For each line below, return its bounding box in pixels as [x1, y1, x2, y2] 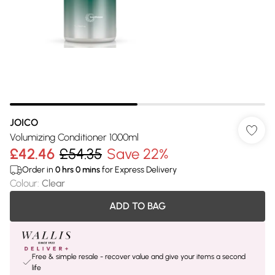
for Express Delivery [100, 165, 177, 175]
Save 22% [107, 145, 168, 163]
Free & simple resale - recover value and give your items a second [32, 252, 246, 261]
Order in [22, 165, 55, 175]
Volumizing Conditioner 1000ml [10, 131, 139, 143]
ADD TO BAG [109, 200, 166, 212]
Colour [10, 177, 37, 189]
